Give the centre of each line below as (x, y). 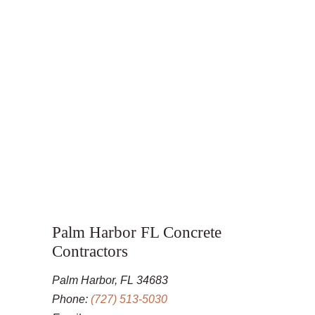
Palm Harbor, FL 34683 (110, 280)
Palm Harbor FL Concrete (137, 232)
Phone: (71, 299)
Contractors (90, 251)
